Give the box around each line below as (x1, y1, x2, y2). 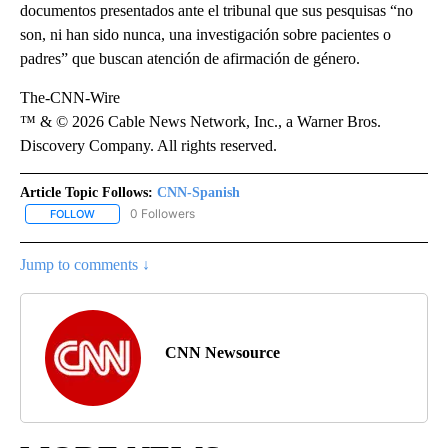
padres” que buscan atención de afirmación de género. (20, 49, 360, 67)
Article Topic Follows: (20, 184, 153, 200)
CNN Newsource (165, 344, 280, 362)
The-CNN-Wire (20, 88, 120, 106)
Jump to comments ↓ (20, 256, 150, 274)
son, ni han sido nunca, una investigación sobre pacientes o (20, 25, 391, 43)
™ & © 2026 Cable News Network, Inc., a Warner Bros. (20, 112, 381, 130)
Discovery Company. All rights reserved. (20, 136, 277, 154)
